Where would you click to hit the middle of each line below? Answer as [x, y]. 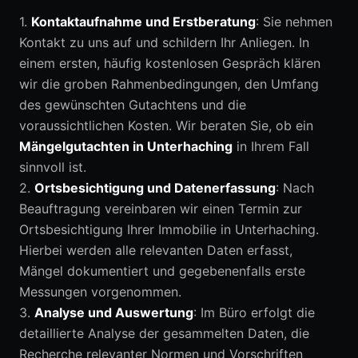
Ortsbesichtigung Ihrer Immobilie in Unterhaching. [169, 229]
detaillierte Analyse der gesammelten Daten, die [164, 333]
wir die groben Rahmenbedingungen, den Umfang [169, 84]
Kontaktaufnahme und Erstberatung [143, 22]
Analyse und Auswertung [114, 312]
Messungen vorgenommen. [100, 292]
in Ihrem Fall [271, 146]
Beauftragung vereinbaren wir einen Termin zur [161, 209]
